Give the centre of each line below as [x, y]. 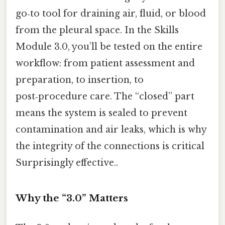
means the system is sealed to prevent [101, 113]
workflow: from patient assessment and [105, 63]
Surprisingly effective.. [67, 162]
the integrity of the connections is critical [110, 146]
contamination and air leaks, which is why [111, 129]
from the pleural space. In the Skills [97, 30]
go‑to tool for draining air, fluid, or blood [111, 13]
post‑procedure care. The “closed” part [105, 96]
